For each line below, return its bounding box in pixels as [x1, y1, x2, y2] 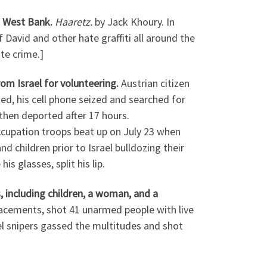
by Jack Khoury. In [92, 14, 175, 29]
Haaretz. [55, 14, 92, 29]
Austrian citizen [121, 76, 190, 91]
